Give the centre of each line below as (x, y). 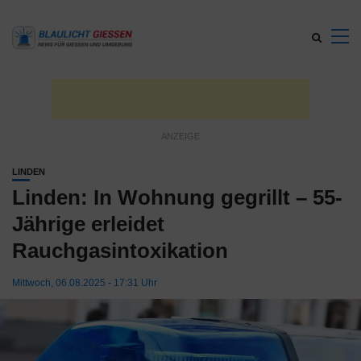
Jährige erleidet (88, 224)
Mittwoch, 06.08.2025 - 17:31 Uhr (85, 283)
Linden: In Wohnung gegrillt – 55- (177, 197)
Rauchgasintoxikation (120, 251)
